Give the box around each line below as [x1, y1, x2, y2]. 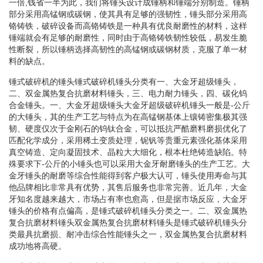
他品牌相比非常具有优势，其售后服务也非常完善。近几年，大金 [9, 182, 247, 192]
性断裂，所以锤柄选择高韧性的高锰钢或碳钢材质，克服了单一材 [9, 44, 247, 54]
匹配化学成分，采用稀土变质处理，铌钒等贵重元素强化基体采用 [9, 135, 247, 145]
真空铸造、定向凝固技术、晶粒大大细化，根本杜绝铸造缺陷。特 [9, 147, 247, 157]
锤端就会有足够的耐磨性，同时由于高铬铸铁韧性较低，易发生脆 [9, 32, 247, 42]
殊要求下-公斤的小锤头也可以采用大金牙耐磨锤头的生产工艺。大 [9, 159, 250, 168]
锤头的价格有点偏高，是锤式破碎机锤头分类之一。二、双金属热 [9, 205, 247, 215]
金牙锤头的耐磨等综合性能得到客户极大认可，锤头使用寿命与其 [9, 170, 247, 180]
